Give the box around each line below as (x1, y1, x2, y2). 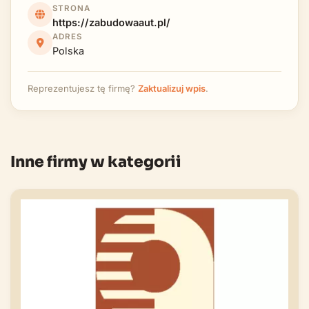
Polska (52, 44, 84, 57)
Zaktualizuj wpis (138, 82, 206, 94)
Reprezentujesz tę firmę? (28, 82, 138, 94)
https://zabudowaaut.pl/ (52, 16, 170, 28)
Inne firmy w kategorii (10, 152, 181, 171)
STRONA (52, 3, 90, 13)
